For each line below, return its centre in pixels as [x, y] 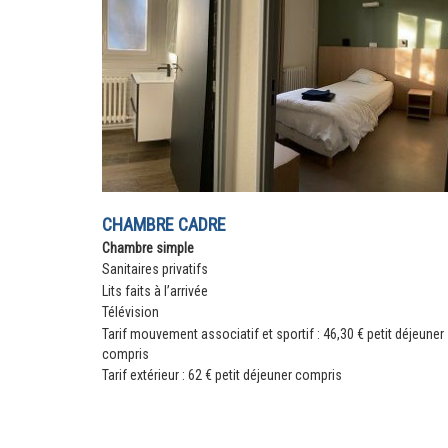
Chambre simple [148, 247]
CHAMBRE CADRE [164, 224]
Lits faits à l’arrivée [155, 290]
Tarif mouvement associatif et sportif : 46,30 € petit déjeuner [273, 333]
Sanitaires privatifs [155, 269]
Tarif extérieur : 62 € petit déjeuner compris [222, 374]
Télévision [130, 312]
